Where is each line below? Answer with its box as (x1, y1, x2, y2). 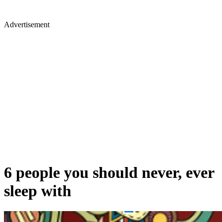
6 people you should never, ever (4, 164, 214, 182)
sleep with (4, 182, 71, 200)
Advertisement (4, 20, 50, 29)
